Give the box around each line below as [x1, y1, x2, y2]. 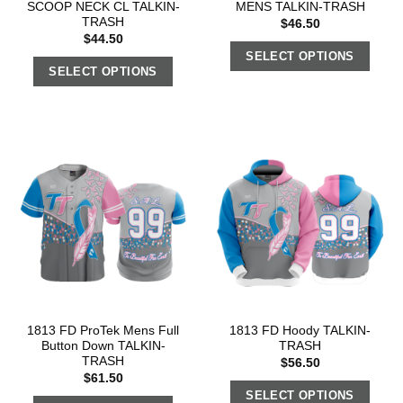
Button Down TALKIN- [40, 339, 166, 354]
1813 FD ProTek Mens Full [27, 324, 179, 338]
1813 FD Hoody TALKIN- [229, 324, 371, 338]
